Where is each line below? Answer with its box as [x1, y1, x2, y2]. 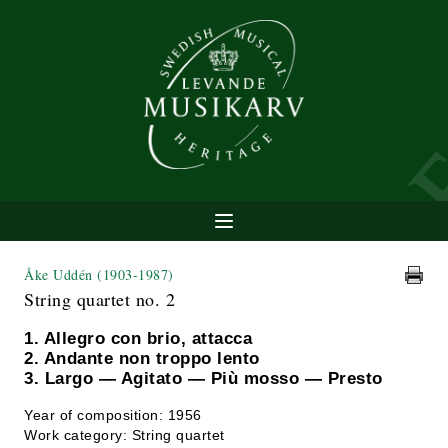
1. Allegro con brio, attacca [24, 329, 252, 348]
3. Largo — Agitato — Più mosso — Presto [24, 369, 383, 388]
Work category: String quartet [24, 427, 225, 443]
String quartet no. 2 [24, 287, 175, 311]
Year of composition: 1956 [24, 407, 202, 423]
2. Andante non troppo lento [24, 349, 260, 368]
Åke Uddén [24, 265, 97, 284]
